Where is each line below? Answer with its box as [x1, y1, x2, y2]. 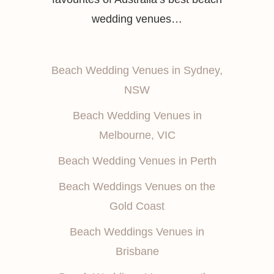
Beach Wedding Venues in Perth [57, 155, 217, 167]
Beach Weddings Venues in [70, 226, 204, 238]
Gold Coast [109, 200, 165, 212]
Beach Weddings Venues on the [59, 180, 215, 193]
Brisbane [115, 245, 159, 257]
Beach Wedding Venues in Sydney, [51, 64, 223, 76]
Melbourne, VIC [98, 129, 176, 141]
